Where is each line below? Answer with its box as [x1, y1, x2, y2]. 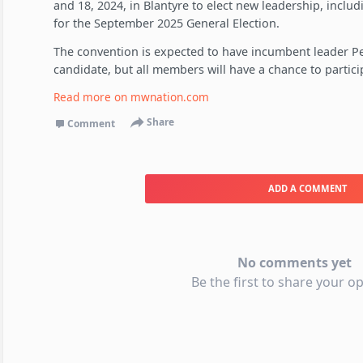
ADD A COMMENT [267, 181, 347, 194]
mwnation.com [130, 88, 209, 105]
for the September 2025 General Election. [53, 15, 280, 32]
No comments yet [237, 253, 352, 271]
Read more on [53, 88, 130, 105]
